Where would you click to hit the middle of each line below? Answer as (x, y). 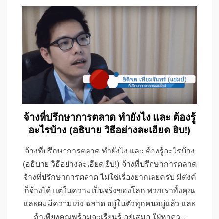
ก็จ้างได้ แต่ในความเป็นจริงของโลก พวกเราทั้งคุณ (109, 190)
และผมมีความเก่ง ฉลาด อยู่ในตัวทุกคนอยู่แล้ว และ (109, 203)
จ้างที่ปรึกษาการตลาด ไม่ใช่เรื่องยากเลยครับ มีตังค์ (109, 177)
